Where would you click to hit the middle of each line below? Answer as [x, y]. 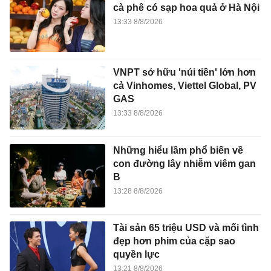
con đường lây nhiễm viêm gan [184, 163]
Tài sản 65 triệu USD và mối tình [186, 228]
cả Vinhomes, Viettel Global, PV [184, 85]
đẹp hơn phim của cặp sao [174, 241]
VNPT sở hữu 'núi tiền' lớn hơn [184, 72]
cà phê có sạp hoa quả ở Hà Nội [186, 8]
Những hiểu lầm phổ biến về [178, 150]
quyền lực [136, 255]
